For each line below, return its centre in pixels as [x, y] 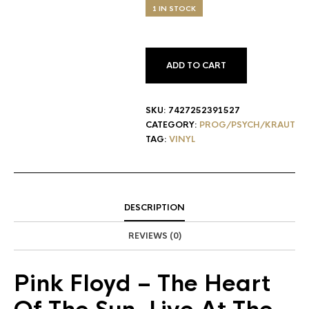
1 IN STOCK [174, 9]
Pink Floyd [72, 284]
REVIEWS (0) [154, 236]
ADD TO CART [196, 66]
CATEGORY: [172, 125]
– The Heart [201, 284]
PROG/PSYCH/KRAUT [247, 125]
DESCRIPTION [154, 208]
